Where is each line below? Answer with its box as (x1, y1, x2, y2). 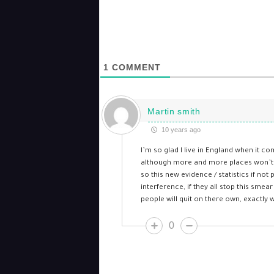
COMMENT (108, 62, 161, 72)
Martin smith (147, 106, 201, 116)
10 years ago (160, 126, 201, 133)
